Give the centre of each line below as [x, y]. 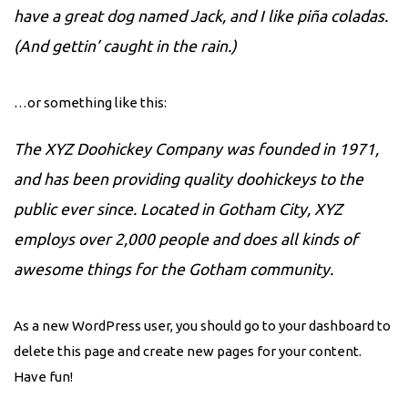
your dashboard [326, 325]
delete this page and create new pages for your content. [188, 351]
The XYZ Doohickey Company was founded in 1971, [196, 148]
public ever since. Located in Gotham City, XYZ [178, 209]
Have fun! [43, 376]
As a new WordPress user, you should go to [146, 325]
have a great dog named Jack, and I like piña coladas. [201, 16]
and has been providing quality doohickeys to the [189, 178]
